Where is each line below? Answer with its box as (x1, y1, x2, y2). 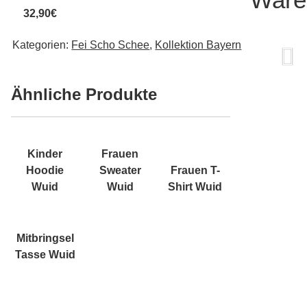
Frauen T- (170, 164, 220, 177)
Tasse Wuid (14, 248, 75, 260)
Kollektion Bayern (155, 39, 242, 51)
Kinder (27, 148, 63, 160)
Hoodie (26, 164, 64, 177)
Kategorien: (12, 39, 72, 51)
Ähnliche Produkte (11, 85, 157, 104)
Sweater (99, 164, 141, 177)
